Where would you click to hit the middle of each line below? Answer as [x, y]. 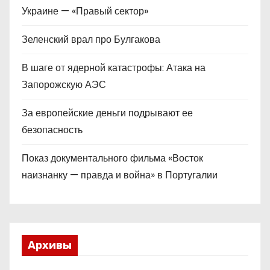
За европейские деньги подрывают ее [107, 113]
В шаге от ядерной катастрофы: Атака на [114, 68]
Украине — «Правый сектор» [87, 11]
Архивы [50, 245]
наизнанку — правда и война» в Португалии [120, 175]
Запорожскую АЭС [64, 85]
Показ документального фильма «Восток [112, 158]
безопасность [52, 130]
